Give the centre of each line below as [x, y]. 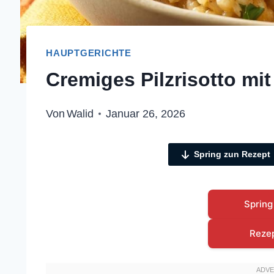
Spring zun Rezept [232, 154]
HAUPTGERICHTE [89, 53]
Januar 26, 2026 [146, 114]
